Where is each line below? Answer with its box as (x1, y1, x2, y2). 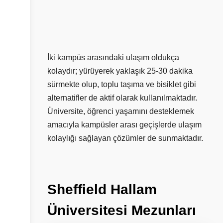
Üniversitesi (47, 203, 127, 219)
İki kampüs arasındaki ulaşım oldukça (47, 53, 179, 62)
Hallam (111, 182, 157, 198)
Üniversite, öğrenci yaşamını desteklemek (47, 107, 194, 116)
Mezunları (131, 203, 196, 219)
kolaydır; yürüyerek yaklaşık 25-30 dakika (47, 67, 193, 76)
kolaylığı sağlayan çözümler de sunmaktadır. (47, 134, 203, 143)
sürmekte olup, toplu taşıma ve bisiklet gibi (47, 80, 196, 89)
